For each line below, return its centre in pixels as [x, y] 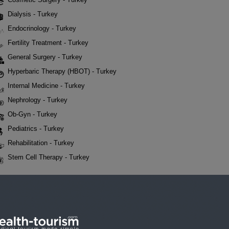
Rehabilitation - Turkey [41, 143]
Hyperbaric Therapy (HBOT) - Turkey [62, 71]
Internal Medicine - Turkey [46, 86]
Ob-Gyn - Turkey [32, 114]
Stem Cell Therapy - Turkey [49, 157]
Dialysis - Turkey [33, 14]
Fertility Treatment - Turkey [48, 43]
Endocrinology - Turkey [42, 28]
